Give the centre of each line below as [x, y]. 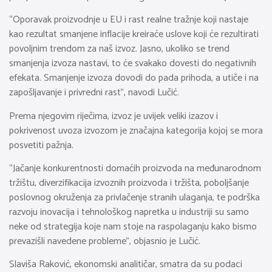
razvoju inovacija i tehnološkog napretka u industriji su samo [129, 212]
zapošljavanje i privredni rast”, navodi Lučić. [94, 93]
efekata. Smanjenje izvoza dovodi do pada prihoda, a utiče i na [134, 78]
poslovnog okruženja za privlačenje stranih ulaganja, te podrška [134, 198]
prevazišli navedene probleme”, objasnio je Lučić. [105, 242]
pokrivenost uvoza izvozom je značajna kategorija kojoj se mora [136, 131]
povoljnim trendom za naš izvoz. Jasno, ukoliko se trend [119, 49]
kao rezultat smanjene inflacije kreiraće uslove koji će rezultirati [134, 35]
